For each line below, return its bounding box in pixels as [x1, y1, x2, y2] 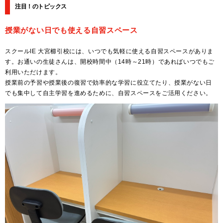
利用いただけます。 [5, 69, 62, 76]
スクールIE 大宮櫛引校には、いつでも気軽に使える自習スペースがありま [5, 48, 214, 55]
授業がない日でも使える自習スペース [5, 26, 138, 35]
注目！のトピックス [15, 3, 67, 10]
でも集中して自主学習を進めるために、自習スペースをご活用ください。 [5, 90, 212, 97]
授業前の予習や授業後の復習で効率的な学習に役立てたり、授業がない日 [5, 79, 212, 87]
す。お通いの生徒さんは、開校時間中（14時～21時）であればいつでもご [5, 58, 215, 66]
